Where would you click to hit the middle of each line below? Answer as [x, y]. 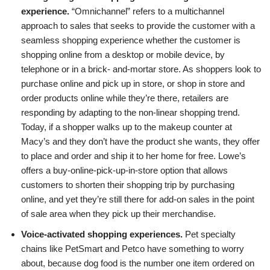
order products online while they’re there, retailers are [125, 98]
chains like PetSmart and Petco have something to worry [133, 249]
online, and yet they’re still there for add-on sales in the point [138, 199]
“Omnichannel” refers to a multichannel [147, 11]
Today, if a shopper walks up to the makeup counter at [127, 127]
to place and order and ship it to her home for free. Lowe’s [133, 156]
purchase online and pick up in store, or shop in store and [133, 84]
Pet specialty [209, 234]
